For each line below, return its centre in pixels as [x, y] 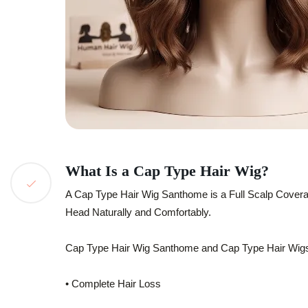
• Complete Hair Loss [113, 284]
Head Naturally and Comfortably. [138, 212]
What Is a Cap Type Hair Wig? [167, 171]
